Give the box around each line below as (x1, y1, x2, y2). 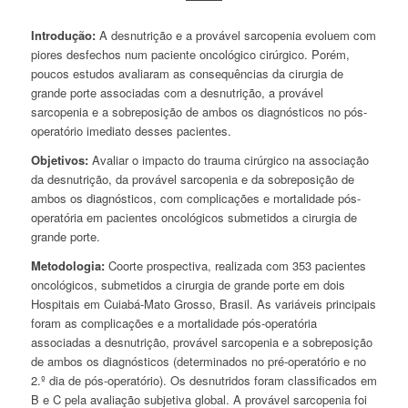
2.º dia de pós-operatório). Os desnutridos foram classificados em (30, 372, 377, 390)
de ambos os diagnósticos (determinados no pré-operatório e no (30, 352, 366, 371)
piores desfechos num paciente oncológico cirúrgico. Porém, (30, 46, 350, 64)
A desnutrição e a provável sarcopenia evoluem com (98, 26, 376, 45)
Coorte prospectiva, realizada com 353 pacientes (107, 257, 366, 275)
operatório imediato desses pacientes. (30, 122, 231, 140)
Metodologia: (30, 257, 108, 275)
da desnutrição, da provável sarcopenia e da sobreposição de (30, 170, 354, 189)
